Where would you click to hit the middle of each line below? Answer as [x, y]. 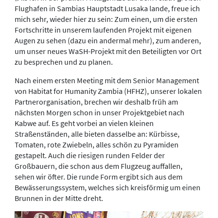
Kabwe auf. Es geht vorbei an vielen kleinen [84, 123]
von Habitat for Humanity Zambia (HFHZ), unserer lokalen [108, 91]
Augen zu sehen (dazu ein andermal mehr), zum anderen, [108, 40]
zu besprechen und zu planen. [64, 62]
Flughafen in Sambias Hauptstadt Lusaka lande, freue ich [107, 8]
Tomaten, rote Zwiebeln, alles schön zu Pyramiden [97, 144]
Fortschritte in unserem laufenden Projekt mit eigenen [103, 29]
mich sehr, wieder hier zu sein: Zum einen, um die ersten [106, 19]
